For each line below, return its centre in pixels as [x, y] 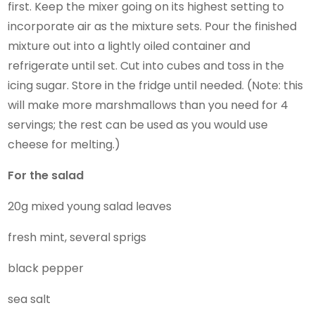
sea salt [30, 299]
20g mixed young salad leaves [90, 206]
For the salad [46, 175]
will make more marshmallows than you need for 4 [148, 105]
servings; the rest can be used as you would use [138, 124]
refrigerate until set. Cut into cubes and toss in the [146, 65]
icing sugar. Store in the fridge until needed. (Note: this [156, 85]
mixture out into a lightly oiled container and [129, 46]
